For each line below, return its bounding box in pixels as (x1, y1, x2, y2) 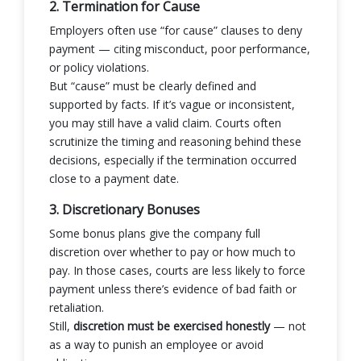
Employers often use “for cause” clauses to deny (49, 22, 302, 38)
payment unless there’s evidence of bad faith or (49, 280, 297, 297)
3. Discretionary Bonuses (49, 200, 200, 218)
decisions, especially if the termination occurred (49, 151, 297, 168)
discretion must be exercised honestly (73, 317, 270, 334)
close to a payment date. (49, 170, 179, 186)
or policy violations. (49, 59, 149, 75)
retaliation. (49, 299, 104, 315)
